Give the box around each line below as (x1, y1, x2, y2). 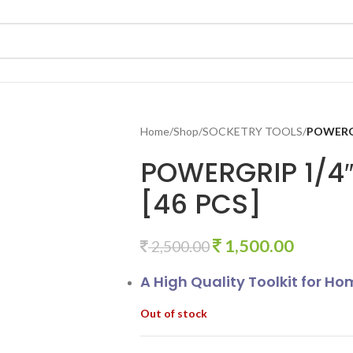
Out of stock (139, 307, 207, 320)
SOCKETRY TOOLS (202, 124, 303, 138)
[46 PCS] (139, 185, 262, 223)
